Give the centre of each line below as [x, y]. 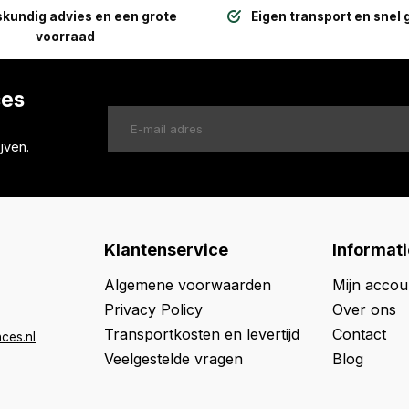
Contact [359, 334]
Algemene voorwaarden [188, 285]
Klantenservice [166, 250]
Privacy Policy [153, 309]
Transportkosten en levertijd [202, 334]
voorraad [65, 37]
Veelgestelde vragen [173, 359]
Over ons [364, 309]
